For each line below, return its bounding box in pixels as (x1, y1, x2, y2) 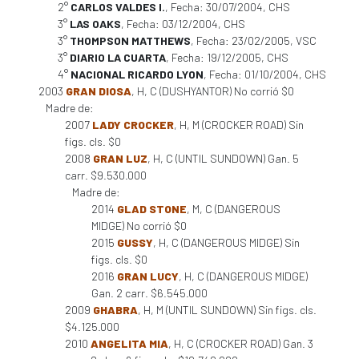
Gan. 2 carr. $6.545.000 (91, 286, 208, 300)
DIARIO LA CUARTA (70, 50, 166, 64)
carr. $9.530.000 (65, 168, 147, 182)
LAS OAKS (70, 17, 121, 30)
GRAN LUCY (117, 269, 179, 283)
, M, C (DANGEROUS (187, 202, 280, 216)
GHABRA (93, 303, 138, 317)
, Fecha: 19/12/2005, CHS (166, 50, 288, 64)
